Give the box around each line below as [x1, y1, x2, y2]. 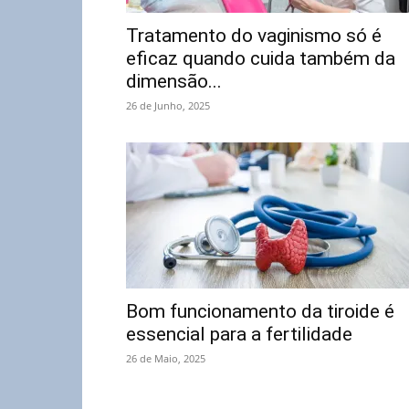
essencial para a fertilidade [126, 323, 352, 345]
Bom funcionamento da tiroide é [126, 300, 394, 322]
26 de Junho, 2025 [126, 99, 210, 112]
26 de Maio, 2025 [126, 351, 205, 365]
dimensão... [126, 70, 222, 92]
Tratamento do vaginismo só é [126, 25, 382, 47]
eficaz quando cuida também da [126, 47, 395, 69]
